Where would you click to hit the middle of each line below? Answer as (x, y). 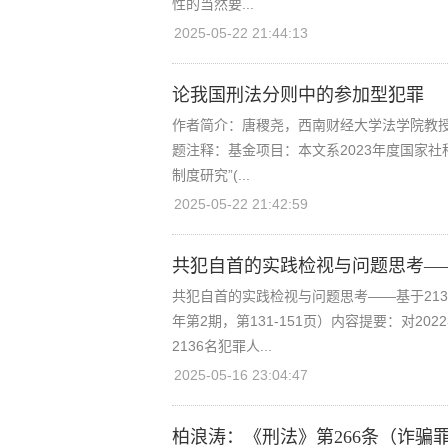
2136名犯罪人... (222, 346)
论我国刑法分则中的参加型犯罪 (298, 95)
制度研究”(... (211, 175)
